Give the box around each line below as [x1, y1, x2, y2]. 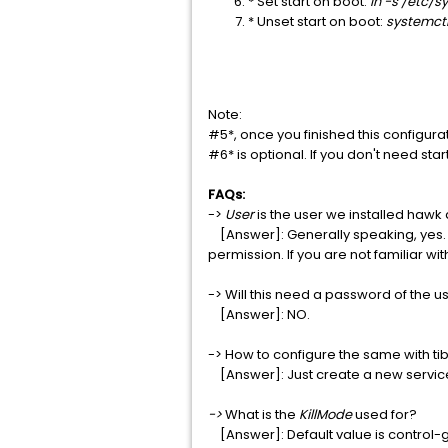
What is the [222, 405, 299, 424]
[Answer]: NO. [208, 305, 310, 324]
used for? [355, 405, 417, 424]
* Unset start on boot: [248, 12, 386, 31]
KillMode [299, 405, 355, 424]
